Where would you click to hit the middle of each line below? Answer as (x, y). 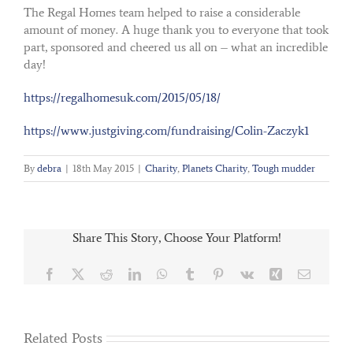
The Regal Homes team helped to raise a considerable (162, 12)
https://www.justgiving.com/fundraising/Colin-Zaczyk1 (166, 130)
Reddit (128, 273)
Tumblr (213, 273)
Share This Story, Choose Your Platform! (176, 237)
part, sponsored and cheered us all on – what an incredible (176, 46)
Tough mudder (284, 168)
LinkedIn (163, 273)
